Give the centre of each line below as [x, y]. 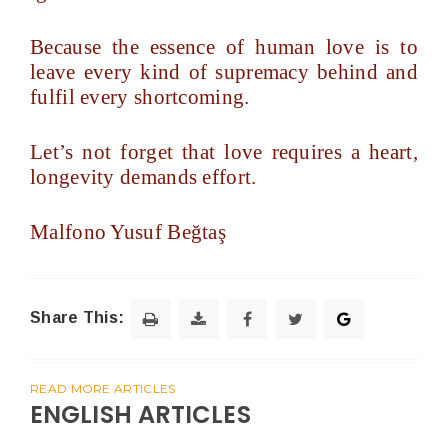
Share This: [77, 318]
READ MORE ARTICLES [103, 388]
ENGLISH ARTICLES [140, 414]
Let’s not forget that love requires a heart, [224, 152]
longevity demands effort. [143, 177]
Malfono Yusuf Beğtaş [128, 232]
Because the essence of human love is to [224, 47]
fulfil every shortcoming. [140, 97]
